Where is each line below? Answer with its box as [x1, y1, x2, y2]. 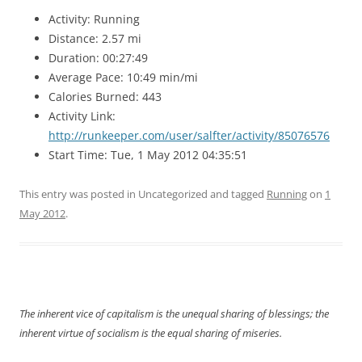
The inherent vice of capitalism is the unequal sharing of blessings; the [19, 306, 329, 321]
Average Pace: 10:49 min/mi [48, 69, 198, 85]
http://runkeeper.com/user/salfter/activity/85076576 [48, 128, 330, 143]
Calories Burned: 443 [48, 89, 162, 104]
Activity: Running [48, 11, 140, 27]
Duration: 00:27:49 [48, 50, 148, 65]
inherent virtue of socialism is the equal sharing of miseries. [19, 326, 282, 340]
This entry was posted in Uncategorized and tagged [19, 187, 267, 201]
